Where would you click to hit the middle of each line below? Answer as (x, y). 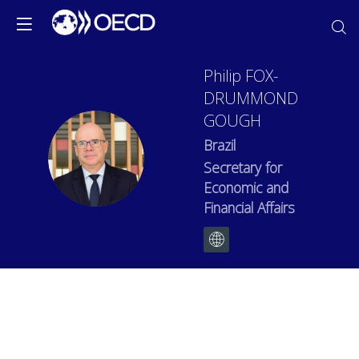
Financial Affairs (249, 208)
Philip (222, 75)
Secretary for (243, 167)
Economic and (246, 188)
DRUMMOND (251, 98)
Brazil (220, 144)
